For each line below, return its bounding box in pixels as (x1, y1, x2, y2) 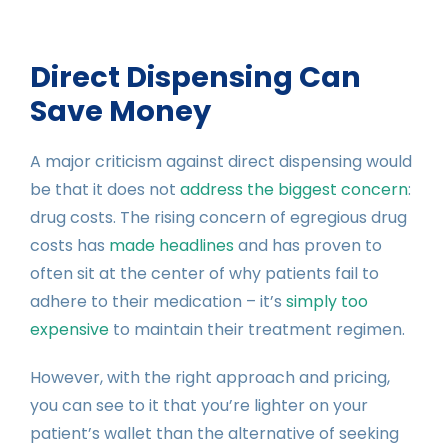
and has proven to (234, 233, 382, 257)
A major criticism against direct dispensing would (30, 149, 412, 173)
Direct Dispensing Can (30, 56, 361, 97)
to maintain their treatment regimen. (109, 317, 405, 341)
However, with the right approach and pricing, (30, 365, 390, 389)
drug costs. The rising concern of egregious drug (30, 205, 407, 229)
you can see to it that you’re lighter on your (30, 393, 368, 417)
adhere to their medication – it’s (30, 289, 286, 313)
